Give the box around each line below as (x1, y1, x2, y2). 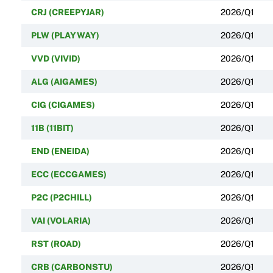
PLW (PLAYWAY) (30, 30, 99, 40)
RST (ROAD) (30, 238, 81, 249)
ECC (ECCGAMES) (30, 169, 107, 179)
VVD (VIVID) (30, 53, 80, 63)
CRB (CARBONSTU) (30, 261, 113, 272)
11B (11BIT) (30, 122, 74, 133)
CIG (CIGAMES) (30, 99, 95, 110)
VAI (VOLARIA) (30, 215, 91, 225)
